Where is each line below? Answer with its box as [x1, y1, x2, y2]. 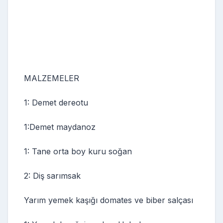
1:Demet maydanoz [24, 121, 96, 132]
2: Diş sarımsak [24, 170, 81, 181]
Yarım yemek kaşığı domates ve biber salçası [24, 195, 193, 205]
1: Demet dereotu [24, 97, 88, 108]
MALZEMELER [24, 73, 79, 83]
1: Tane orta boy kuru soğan [24, 146, 132, 156]
